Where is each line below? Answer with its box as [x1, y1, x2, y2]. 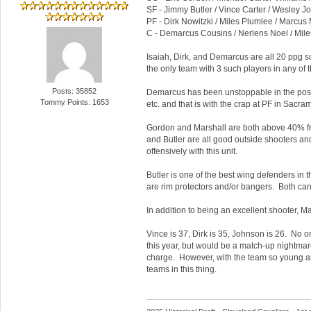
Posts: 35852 [52, 86, 97, 95]
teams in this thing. [146, 264, 217, 275]
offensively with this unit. [146, 146, 237, 157]
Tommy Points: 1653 [40, 97, 109, 106]
